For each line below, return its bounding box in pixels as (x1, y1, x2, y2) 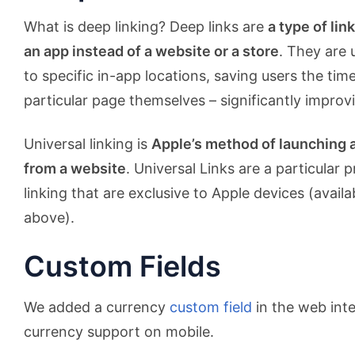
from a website (24, 160, 126, 177)
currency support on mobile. (24, 323, 214, 340)
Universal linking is (24, 136, 151, 152)
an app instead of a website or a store (24, 43, 279, 59)
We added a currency (24, 299, 170, 315)
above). (24, 209, 74, 226)
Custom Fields (24, 249, 221, 284)
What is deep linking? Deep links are (24, 18, 268, 35)
